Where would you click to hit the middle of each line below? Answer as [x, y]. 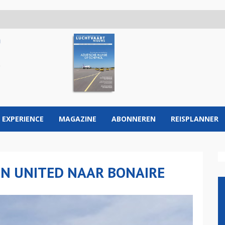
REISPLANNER [195, 119]
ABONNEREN [134, 119]
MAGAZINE [78, 119]
